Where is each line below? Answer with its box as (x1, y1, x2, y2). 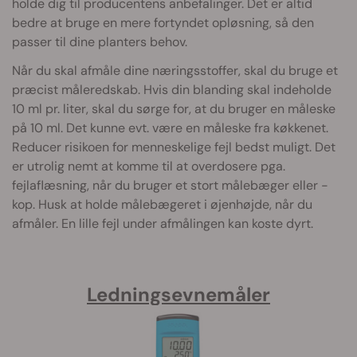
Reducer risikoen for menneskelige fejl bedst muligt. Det (12, 138, 335, 155)
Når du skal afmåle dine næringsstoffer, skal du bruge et (12, 61, 338, 79)
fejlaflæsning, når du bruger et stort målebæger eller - (12, 176, 328, 194)
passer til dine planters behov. (12, 33, 187, 50)
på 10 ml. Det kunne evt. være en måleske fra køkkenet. (12, 119, 328, 136)
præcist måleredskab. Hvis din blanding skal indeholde (12, 80, 331, 98)
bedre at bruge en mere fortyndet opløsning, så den (12, 14, 314, 31)
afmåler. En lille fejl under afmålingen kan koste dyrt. (12, 214, 313, 232)
